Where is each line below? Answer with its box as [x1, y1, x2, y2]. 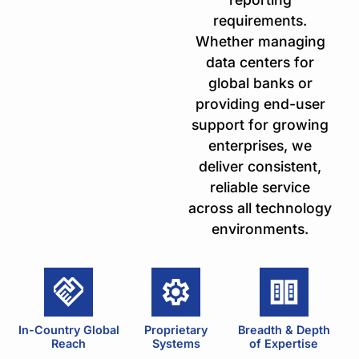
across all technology [188, 200, 333, 217]
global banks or [208, 75, 313, 92]
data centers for [206, 54, 315, 71]
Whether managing [195, 33, 325, 50]
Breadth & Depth [237, 322, 330, 337]
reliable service [210, 179, 311, 196]
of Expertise [249, 336, 319, 350]
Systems [151, 336, 200, 350]
